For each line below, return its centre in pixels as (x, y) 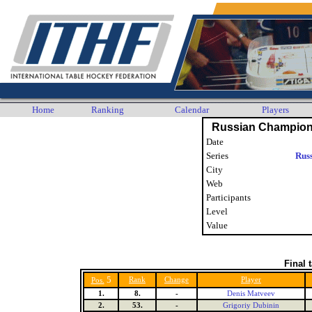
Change (177, 280)
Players (275, 110)
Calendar (192, 110)
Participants (228, 197)
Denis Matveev (251, 294)
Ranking (108, 110)
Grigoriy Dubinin (251, 305)
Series (217, 156)
